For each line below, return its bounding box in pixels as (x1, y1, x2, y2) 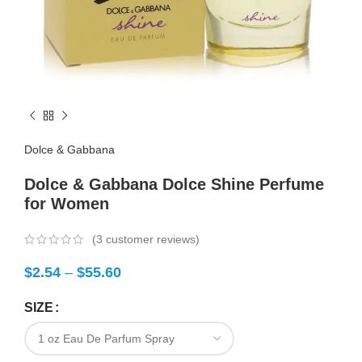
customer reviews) (103, 233, 200, 246)
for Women (24, 195, 109, 213)
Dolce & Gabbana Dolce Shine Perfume (24, 175, 324, 193)
